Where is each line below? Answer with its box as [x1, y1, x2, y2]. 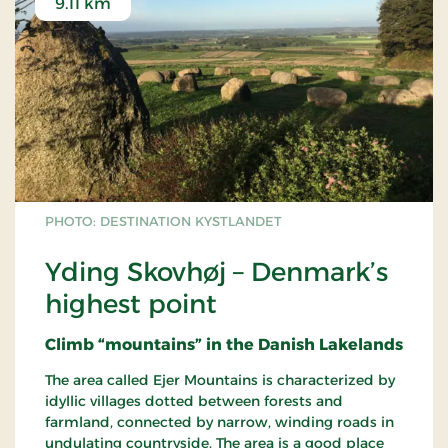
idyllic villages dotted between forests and [45, 392, 343, 411]
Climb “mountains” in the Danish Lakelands [45, 335, 403, 355]
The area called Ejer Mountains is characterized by [45, 371, 395, 390]
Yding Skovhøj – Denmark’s [45, 256, 388, 289]
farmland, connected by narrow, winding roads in [45, 413, 394, 432]
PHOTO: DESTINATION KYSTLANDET [45, 213, 282, 230]
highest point [45, 288, 217, 321]
